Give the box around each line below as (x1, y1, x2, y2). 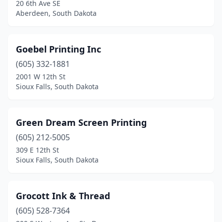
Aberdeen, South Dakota (16, 8, 97, 18)
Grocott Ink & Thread (16, 190, 110, 202)
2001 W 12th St (16, 72, 65, 81)
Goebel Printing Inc (16, 43, 101, 55)
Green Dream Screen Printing (16, 116, 147, 128)
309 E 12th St (16, 145, 59, 155)
